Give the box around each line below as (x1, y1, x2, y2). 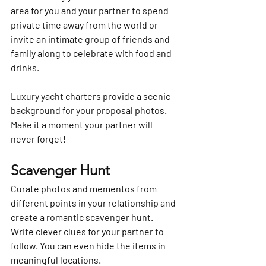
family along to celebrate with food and (11, 47, 173, 59)
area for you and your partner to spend (11, 5, 170, 17)
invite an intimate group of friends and (11, 33, 172, 45)
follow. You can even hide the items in (11, 240, 167, 252)
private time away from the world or (11, 19, 160, 31)
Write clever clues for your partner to (11, 226, 166, 237)
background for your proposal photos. (11, 104, 169, 116)
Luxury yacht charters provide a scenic (11, 90, 172, 102)
